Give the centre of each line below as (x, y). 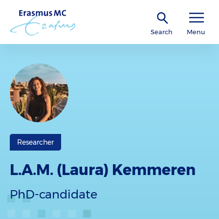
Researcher (35, 142)
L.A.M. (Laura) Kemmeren (103, 170)
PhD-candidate (54, 194)
